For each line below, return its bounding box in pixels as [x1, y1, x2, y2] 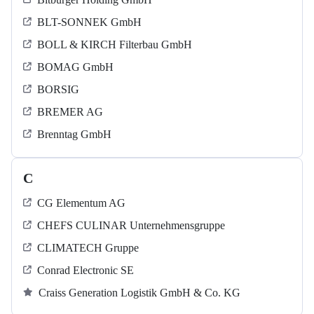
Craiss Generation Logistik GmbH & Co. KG [39, 287, 240, 299]
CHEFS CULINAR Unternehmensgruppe [37, 219, 225, 232]
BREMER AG [37, 106, 103, 118]
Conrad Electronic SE [37, 264, 134, 277]
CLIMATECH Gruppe [37, 242, 139, 254]
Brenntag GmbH [37, 128, 111, 141]
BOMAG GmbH [37, 61, 114, 74]
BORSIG [37, 83, 79, 96]
